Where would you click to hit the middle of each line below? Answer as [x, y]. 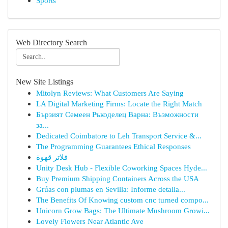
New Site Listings [45, 82]
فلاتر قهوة [52, 157]
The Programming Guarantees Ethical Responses [113, 146]
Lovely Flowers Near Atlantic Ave [90, 221]
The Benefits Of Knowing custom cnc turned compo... [122, 200]
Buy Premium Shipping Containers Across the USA [118, 178]
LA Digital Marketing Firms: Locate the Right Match [119, 104]
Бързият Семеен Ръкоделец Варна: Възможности [117, 114]
